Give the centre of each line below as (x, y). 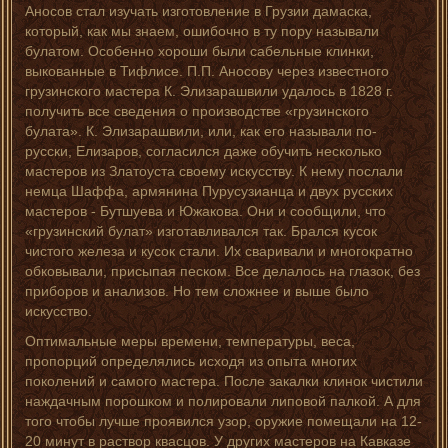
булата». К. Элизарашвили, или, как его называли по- (201, 131)
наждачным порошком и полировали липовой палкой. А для (223, 401)
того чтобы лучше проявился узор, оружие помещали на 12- (223, 421)
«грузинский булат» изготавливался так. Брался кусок (201, 231)
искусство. (58, 311)
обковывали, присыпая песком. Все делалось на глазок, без (222, 271)
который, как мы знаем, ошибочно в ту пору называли (202, 31)
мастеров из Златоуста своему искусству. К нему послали (214, 171)
